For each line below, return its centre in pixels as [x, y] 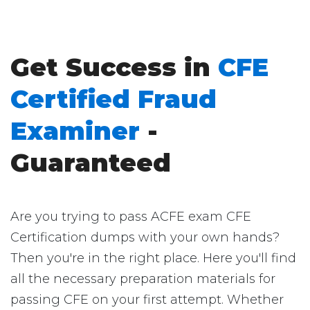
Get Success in [114, 67]
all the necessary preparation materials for [143, 279]
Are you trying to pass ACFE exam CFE [131, 217]
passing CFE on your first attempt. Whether [147, 300]
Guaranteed [91, 163]
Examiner [75, 131]
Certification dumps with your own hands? [145, 237]
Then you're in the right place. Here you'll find [153, 258]
